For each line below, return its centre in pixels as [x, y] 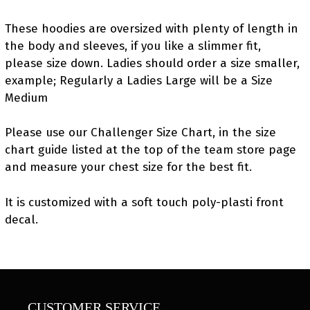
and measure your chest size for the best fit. [128, 167]
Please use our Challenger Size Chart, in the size [140, 133]
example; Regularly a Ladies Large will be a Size [139, 80]
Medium [26, 98]
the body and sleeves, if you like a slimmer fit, [133, 46]
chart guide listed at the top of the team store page [151, 150]
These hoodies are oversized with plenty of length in [152, 28]
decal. [21, 219]
